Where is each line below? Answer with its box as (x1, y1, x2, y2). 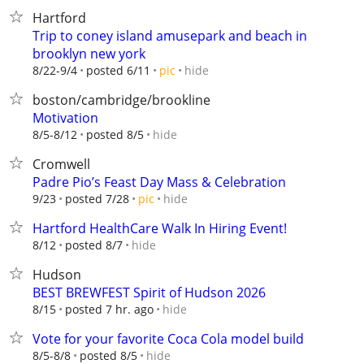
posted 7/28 (65, 191, 129, 206)
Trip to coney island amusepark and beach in (32, 27, 307, 45)
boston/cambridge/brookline (32, 91, 210, 109)
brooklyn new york (32, 45, 145, 63)
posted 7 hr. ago (65, 301, 154, 317)
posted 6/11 (86, 63, 150, 78)
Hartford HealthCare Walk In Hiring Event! (32, 219, 287, 237)
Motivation (32, 109, 98, 127)
